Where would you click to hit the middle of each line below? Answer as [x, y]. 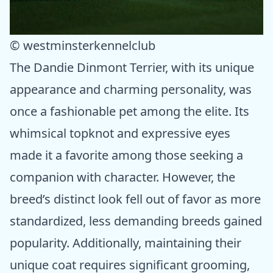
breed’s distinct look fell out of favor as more [135, 199]
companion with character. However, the [122, 177]
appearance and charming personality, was [131, 90]
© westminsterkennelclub [83, 46]
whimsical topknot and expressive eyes [120, 133]
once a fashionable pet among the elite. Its [129, 112]
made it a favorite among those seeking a [126, 155]
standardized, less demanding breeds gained [136, 221]
